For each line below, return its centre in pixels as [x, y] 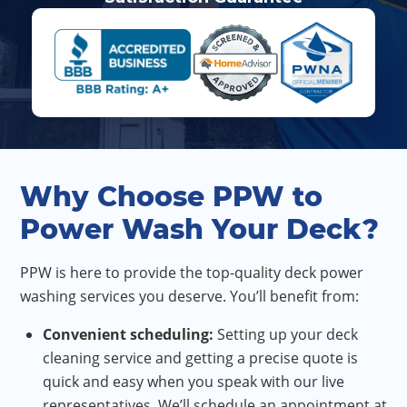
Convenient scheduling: [130, 335]
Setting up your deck [288, 335]
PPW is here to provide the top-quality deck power [192, 273]
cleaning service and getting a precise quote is [200, 358]
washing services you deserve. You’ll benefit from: [189, 297]
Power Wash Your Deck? [199, 230]
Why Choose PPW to [171, 197]
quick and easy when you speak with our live [194, 382]
